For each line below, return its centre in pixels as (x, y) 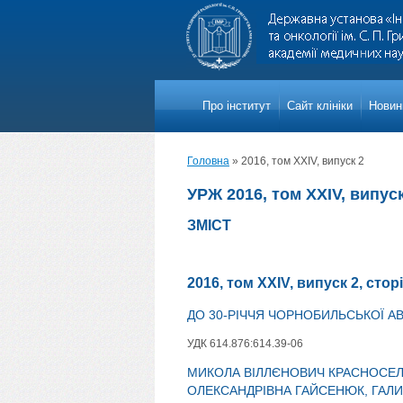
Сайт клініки (320, 106)
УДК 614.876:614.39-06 (245, 344)
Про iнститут (237, 106)
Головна (208, 161)
